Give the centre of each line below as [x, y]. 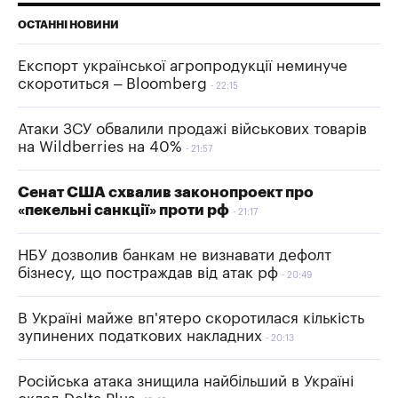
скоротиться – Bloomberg [112, 84]
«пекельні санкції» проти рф [123, 210]
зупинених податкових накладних [140, 336]
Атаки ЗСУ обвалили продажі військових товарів [192, 129]
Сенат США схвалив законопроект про [166, 192]
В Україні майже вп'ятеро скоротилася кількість [191, 318]
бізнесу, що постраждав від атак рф [148, 273]
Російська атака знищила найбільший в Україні [186, 381]
